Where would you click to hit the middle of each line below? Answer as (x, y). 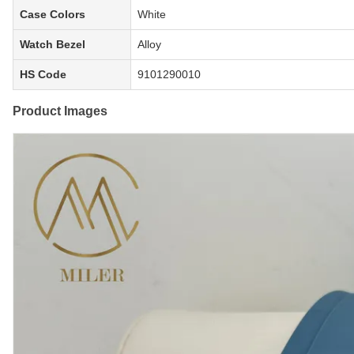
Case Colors (53, 15)
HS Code (43, 75)
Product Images (60, 111)
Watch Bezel (53, 45)
